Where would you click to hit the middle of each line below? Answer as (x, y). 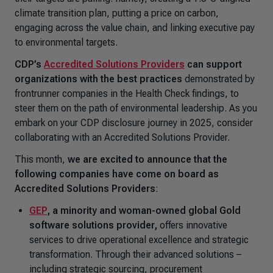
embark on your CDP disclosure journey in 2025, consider (134, 123)
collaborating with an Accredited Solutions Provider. (125, 137)
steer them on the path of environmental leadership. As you (136, 108)
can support (213, 64)
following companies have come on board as (117, 174)
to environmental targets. (69, 42)
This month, (41, 159)
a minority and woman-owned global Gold (147, 211)
